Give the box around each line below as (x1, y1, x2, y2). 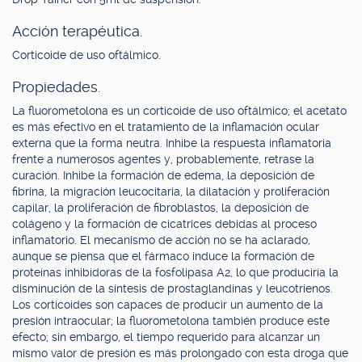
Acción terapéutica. (12, 23, 142, 40)
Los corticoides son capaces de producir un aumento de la (12, 298, 323, 311)
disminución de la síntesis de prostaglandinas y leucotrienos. (12, 282, 333, 295)
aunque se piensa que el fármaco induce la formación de (12, 250, 314, 263)
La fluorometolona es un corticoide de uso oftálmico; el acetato (12, 104, 347, 117)
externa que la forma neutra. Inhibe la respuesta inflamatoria (12, 137, 331, 149)
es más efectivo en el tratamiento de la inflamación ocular (12, 120, 319, 133)
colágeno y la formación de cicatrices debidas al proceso (12, 217, 317, 230)
